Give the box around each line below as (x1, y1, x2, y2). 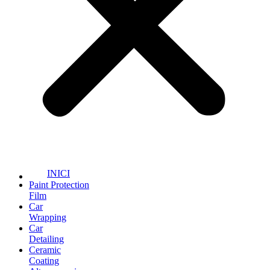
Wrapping (29, 212, 66, 222)
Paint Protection (29, 179, 89, 190)
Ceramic (29, 244, 61, 255)
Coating (29, 255, 59, 266)
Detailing (29, 233, 64, 244)
